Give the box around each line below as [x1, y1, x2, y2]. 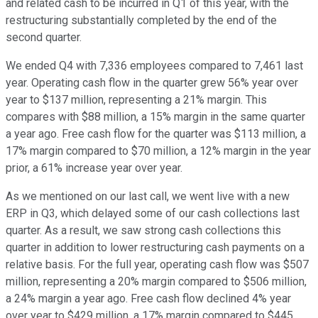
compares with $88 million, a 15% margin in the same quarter [6, 110, 305, 124]
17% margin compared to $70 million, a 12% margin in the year [6, 144, 311, 158]
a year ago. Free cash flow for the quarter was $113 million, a [6, 127, 306, 141]
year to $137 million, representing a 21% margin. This [6, 93, 267, 107]
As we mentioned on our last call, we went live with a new [6, 190, 290, 204]
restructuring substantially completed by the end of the [6, 13, 277, 28]
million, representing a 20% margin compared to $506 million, [6, 275, 307, 289]
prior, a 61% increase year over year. [6, 161, 182, 175]
